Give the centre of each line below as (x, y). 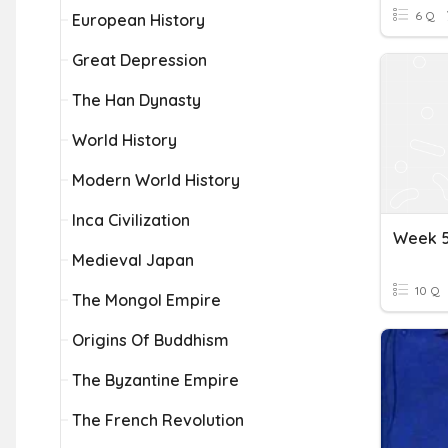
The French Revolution (158, 420)
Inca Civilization (131, 220)
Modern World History (156, 180)
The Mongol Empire (146, 300)
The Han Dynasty (136, 100)
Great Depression (139, 60)
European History (138, 20)
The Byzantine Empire (155, 380)
